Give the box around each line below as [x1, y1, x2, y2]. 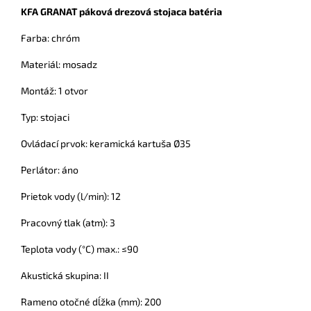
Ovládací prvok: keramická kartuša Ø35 [21, 137, 191, 150]
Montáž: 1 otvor [21, 85, 88, 97]
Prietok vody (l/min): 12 [21, 190, 121, 203]
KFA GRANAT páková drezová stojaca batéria [21, 6, 222, 18]
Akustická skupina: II [21, 269, 109, 282]
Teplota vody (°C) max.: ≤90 [21, 243, 138, 255]
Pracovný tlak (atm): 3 [21, 217, 115, 229]
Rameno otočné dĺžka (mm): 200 [21, 296, 161, 308]
